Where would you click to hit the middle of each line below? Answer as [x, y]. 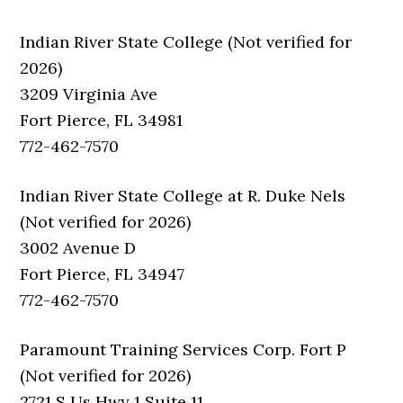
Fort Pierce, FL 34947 [103, 274]
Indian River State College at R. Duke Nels [183, 196]
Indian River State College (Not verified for [186, 42]
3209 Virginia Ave [89, 94]
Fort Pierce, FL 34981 [102, 120]
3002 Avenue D [78, 248]
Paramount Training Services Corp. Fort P [184, 349]
